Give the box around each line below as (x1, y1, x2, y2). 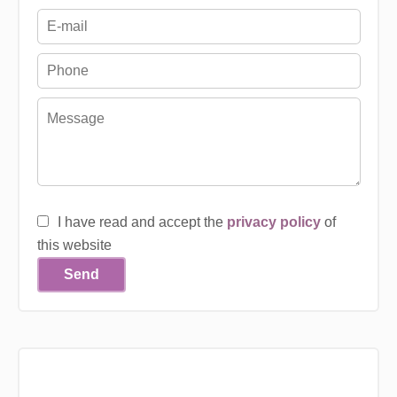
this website (36, 237, 112, 253)
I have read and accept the (57, 214, 227, 230)
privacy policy (226, 214, 321, 230)
